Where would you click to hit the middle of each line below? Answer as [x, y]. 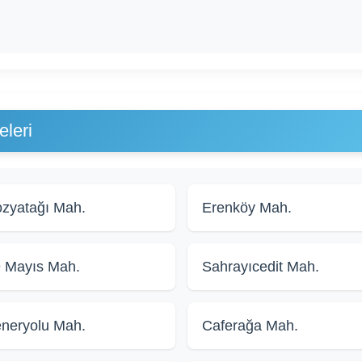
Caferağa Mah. [250, 326]
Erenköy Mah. [246, 208]
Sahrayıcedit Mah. [260, 267]
